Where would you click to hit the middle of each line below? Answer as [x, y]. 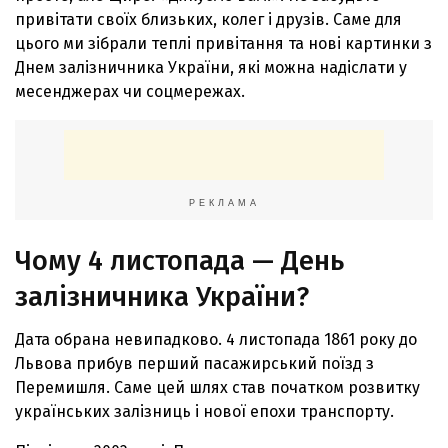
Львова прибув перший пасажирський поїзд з [194, 364]
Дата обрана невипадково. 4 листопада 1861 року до [216, 340]
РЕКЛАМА [224, 202]
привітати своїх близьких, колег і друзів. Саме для [208, 19]
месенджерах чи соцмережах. [130, 91]
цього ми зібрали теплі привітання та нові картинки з [223, 43]
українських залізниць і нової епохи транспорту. [204, 412]
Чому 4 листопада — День [179, 260]
